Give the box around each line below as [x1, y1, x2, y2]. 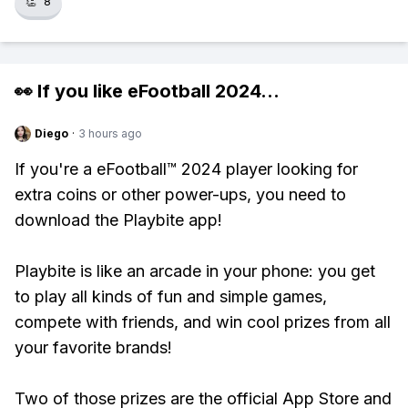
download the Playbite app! [15, 210, 222, 229]
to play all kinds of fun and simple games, [15, 287, 327, 306]
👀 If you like [15, 80, 127, 102]
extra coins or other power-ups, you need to [15, 185, 346, 204]
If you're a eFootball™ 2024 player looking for [15, 159, 358, 178]
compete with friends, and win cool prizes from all [15, 312, 391, 331]
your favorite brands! [15, 338, 172, 357]
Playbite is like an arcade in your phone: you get [15, 261, 375, 280]
